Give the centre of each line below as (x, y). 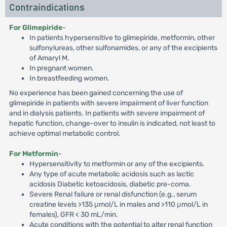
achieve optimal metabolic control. (65, 134)
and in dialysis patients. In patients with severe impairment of (107, 113)
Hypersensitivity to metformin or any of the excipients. (117, 164)
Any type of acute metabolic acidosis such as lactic (111, 174)
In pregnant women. (61, 68)
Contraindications (47, 8)
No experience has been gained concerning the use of (96, 93)
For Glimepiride (35, 28)
